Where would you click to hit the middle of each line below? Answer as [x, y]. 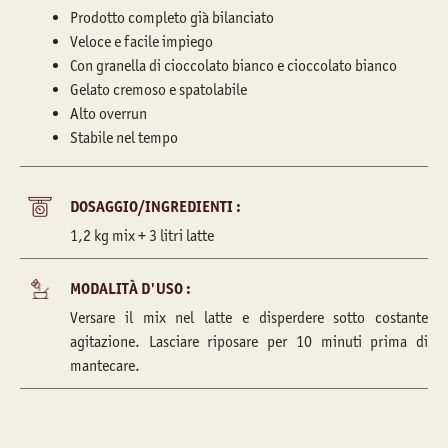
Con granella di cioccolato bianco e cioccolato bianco [233, 65]
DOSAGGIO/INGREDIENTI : [155, 206]
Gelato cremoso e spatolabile [158, 89]
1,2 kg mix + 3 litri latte [142, 235]
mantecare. [105, 365]
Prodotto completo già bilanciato [172, 17]
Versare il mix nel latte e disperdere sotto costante [249, 317]
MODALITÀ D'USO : [130, 288]
